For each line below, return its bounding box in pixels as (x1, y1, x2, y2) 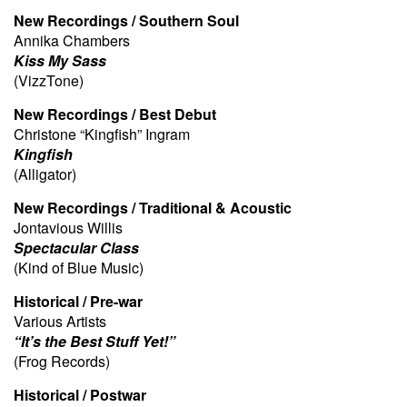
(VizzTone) (14, 69, 84, 91)
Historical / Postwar (14, 383, 146, 405)
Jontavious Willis (14, 216, 123, 238)
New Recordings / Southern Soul (14, 9, 239, 31)
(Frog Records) (14, 350, 110, 372)
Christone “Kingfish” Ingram (14, 123, 190, 144)
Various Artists (14, 310, 106, 332)
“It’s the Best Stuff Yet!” (14, 330, 175, 352)
